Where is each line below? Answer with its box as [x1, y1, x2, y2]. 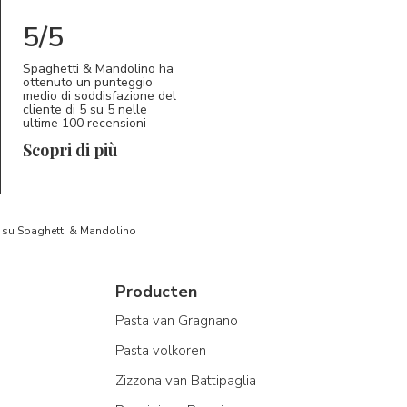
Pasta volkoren [115, 342, 206, 361]
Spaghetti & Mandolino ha [23, 60, 174, 78]
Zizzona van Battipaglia [115, 372, 256, 391]
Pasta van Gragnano [115, 312, 238, 331]
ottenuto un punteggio [23, 74, 153, 92]
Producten [115, 281, 197, 303]
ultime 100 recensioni [23, 114, 146, 133]
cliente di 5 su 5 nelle [23, 101, 147, 119]
